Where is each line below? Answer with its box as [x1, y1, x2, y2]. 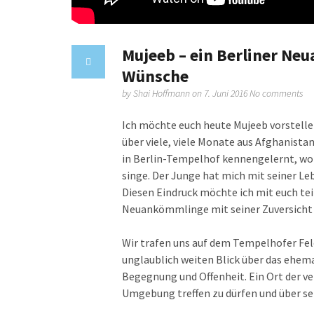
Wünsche [122, 65, 189, 87]
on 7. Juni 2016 [192, 87, 250, 100]
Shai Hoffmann [133, 87, 192, 100]
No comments [250, 87, 303, 100]
